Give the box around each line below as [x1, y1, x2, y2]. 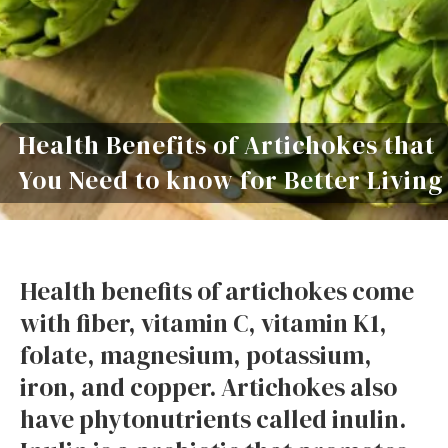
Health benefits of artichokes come [20, 274, 414, 308]
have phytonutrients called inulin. [20, 402, 406, 436]
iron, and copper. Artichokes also [20, 370, 397, 404]
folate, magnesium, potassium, [20, 338, 372, 372]
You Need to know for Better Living [18, 163, 443, 198]
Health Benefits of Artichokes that [18, 128, 435, 163]
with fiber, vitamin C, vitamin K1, [20, 306, 387, 340]
